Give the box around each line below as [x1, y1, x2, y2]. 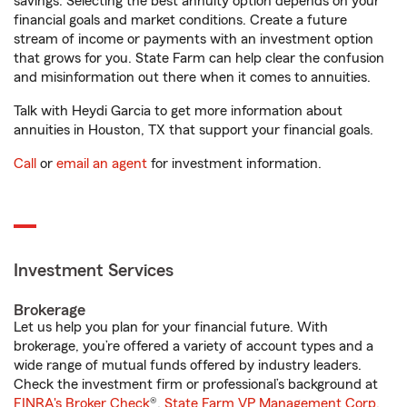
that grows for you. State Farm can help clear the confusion [14, 51, 384, 65]
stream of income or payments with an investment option [14, 32, 373, 46]
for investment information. [147, 156, 322, 171]
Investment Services [14, 262, 174, 280]
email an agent [56, 156, 147, 171]
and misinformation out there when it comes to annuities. [14, 70, 371, 84]
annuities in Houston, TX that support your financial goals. [14, 123, 373, 137]
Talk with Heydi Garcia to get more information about [14, 104, 342, 118]
